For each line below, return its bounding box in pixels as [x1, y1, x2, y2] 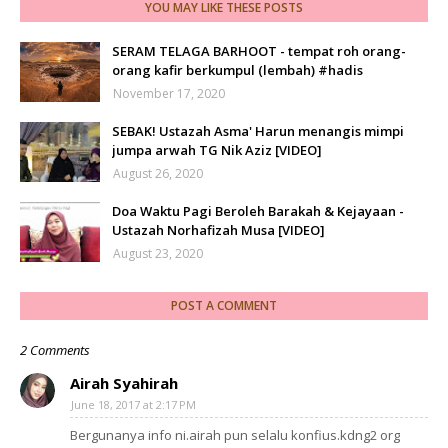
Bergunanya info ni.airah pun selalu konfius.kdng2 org [70, 426, 400, 445]
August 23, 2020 [113, 245, 203, 263]
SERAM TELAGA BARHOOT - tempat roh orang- [112, 42, 406, 61]
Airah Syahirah [70, 373, 178, 394]
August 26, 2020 [113, 165, 203, 183]
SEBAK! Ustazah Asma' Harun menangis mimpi [112, 122, 404, 141]
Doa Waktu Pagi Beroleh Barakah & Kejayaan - [112, 202, 404, 221]
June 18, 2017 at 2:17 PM [71, 397, 196, 413]
